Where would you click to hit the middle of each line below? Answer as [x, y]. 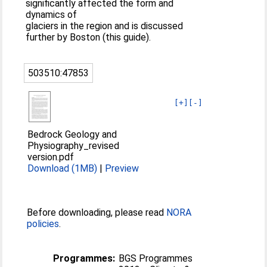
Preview [122, 168]
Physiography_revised [74, 146]
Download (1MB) [63, 168]
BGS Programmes [156, 258]
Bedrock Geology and [72, 134]
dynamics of [52, 15]
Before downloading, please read [97, 212]
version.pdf [51, 157]
